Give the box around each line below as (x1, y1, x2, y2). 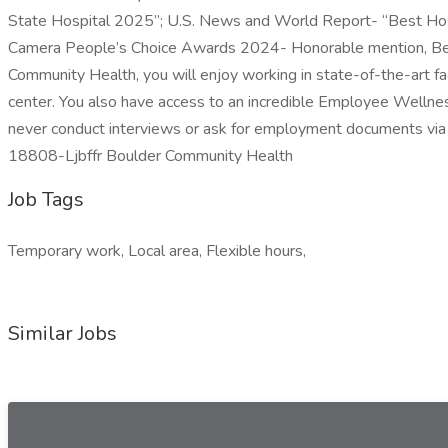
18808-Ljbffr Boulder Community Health (8, 145, 293, 167)
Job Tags (8, 186, 84, 213)
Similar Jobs (8, 320, 117, 347)
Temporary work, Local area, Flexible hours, (8, 240, 306, 262)
